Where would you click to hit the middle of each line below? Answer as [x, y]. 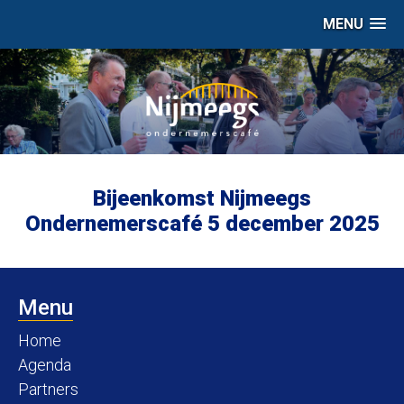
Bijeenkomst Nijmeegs [202, 198]
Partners [48, 389]
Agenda [45, 364]
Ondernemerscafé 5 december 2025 [202, 223]
